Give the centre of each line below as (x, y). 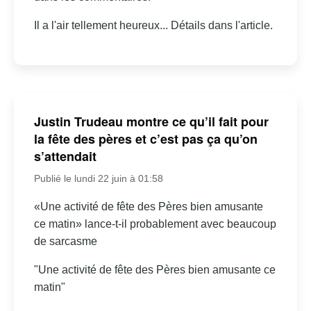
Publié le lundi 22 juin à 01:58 (98, 178)
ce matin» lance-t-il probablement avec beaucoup (155, 224)
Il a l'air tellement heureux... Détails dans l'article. (153, 25)
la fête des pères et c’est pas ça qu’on (145, 138)
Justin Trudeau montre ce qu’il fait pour (151, 121)
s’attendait (65, 156)
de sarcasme (65, 241)
